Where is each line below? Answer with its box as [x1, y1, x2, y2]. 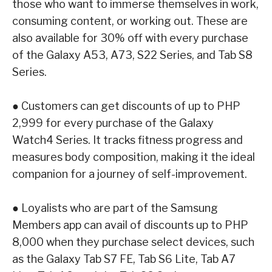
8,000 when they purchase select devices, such [12, 235, 254, 248]
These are [196, 14, 248, 27]
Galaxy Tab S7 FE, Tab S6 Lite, [46, 252, 200, 265]
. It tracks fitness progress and [88, 133, 243, 146]
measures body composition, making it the [12, 150, 231, 163]
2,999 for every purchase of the [12, 116, 179, 129]
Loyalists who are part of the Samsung [21, 201, 218, 214]
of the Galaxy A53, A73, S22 [12, 48, 160, 61]
